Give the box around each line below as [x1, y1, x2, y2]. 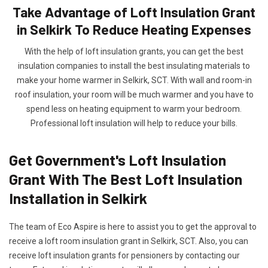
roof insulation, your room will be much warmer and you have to [14, 90, 254, 99]
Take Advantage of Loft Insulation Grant [13, 4, 255, 20]
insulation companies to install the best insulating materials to [18, 61, 250, 71]
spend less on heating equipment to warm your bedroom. [26, 104, 242, 114]
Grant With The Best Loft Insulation [9, 170, 242, 188]
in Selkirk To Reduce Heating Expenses [17, 21, 251, 38]
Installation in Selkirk [9, 189, 147, 208]
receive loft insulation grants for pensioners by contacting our [9, 251, 240, 261]
